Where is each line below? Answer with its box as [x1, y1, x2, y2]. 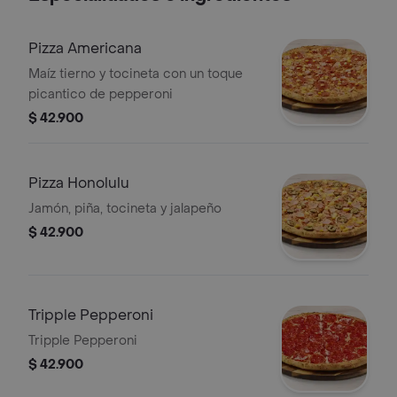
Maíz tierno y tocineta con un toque [28, 66, 243, 82]
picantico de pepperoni [28, 86, 173, 103]
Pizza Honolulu [28, 174, 129, 192]
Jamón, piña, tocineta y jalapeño [28, 200, 222, 217]
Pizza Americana [28, 39, 142, 58]
